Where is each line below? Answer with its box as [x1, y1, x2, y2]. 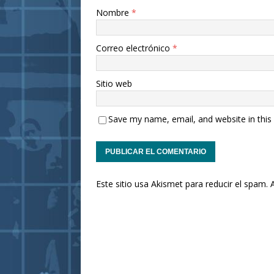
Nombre [96, 7, 131, 19]
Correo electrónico [96, 42, 172, 54]
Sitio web [96, 78, 132, 90]
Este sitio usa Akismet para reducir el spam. [96, 178, 270, 190]
